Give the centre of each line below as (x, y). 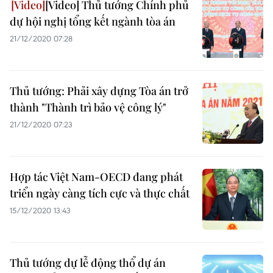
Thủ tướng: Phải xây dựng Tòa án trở (99, 91)
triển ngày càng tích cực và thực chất (100, 193)
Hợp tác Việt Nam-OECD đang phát (96, 177)
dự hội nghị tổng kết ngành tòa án (93, 21)
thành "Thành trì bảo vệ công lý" (88, 107)
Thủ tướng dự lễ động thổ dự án (88, 263)
